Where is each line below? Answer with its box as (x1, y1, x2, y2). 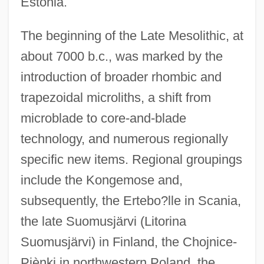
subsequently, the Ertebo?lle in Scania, (20, 193, 241, 209)
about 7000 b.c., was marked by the (20, 49, 223, 64)
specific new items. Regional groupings (20, 152, 242, 167)
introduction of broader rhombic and (20, 70, 222, 85)
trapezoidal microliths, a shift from (20, 90, 211, 105)
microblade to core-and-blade (20, 111, 186, 126)
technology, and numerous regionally (20, 131, 228, 147)
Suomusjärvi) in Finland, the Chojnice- (20, 235, 237, 250)
